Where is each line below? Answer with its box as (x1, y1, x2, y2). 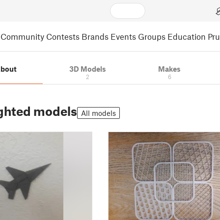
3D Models (69, 64, 106, 73)
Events (110, 31, 136, 41)
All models (81, 109, 116, 117)
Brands (82, 31, 109, 41)
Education (167, 31, 206, 41)
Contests (46, 31, 80, 41)
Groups (138, 31, 165, 41)
